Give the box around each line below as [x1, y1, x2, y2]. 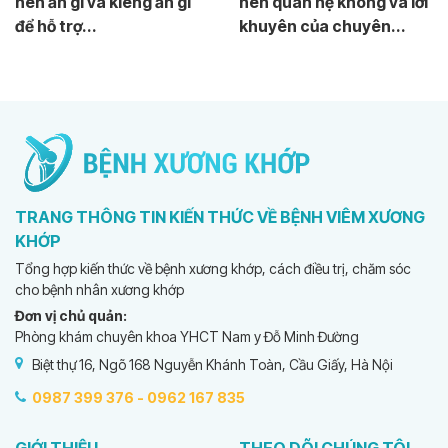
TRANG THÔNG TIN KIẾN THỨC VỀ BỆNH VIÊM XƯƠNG [15, 207, 425, 228]
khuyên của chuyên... [239, 15, 406, 36]
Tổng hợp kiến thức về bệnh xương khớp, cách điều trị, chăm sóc [15, 260, 411, 278]
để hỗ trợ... [15, 15, 97, 36]
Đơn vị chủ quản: [15, 307, 127, 325]
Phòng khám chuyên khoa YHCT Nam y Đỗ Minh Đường [15, 328, 359, 346]
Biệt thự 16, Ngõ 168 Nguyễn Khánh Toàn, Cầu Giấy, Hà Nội [32, 355, 393, 373]
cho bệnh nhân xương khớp [15, 281, 184, 299]
